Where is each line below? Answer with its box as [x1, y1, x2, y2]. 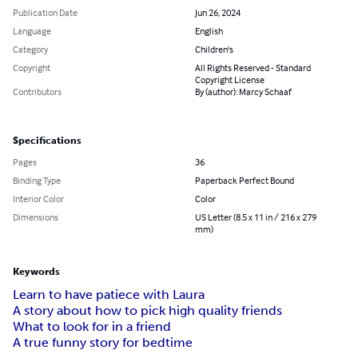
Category [13, 43, 48, 56]
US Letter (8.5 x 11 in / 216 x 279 [195, 211, 316, 224]
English [195, 25, 223, 38]
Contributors [13, 86, 62, 98]
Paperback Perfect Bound [195, 174, 294, 187]
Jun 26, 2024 [195, 6, 241, 19]
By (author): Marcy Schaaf [195, 86, 292, 98]
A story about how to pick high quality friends [13, 303, 282, 319]
